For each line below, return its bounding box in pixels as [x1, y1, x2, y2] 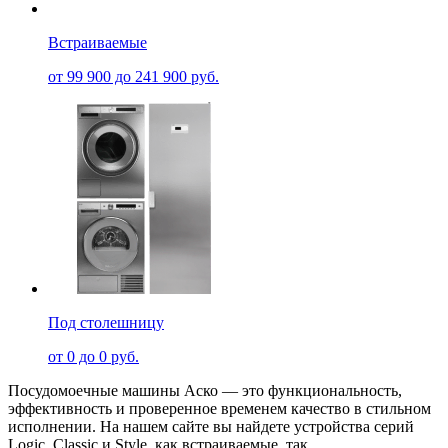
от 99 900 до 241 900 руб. [48, 67, 219, 85]
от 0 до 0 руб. [48, 347, 139, 365]
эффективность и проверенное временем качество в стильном [8, 399, 431, 417]
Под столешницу [48, 313, 164, 331]
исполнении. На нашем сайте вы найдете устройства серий [8, 417, 414, 435]
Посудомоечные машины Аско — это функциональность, [8, 381, 402, 399]
